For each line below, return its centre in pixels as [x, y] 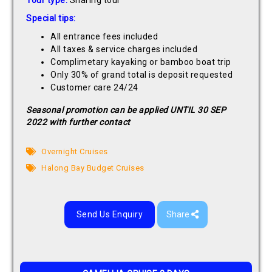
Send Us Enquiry [110, 215]
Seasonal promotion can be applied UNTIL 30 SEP [126, 110]
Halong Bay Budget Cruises [92, 168]
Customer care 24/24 [94, 88]
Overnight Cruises [73, 152]
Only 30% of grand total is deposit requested [142, 75]
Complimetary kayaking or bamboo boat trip [141, 62]
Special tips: [51, 19]
